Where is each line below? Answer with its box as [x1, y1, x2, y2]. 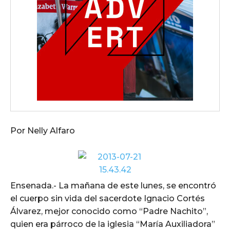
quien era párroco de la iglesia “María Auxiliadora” [10, 219, 215, 229]
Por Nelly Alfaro [10, 125, 75, 136]
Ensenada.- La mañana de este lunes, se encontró [10, 180, 216, 190]
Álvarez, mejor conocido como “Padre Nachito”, [10, 206, 208, 216]
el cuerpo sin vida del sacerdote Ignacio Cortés [10, 193, 205, 203]
